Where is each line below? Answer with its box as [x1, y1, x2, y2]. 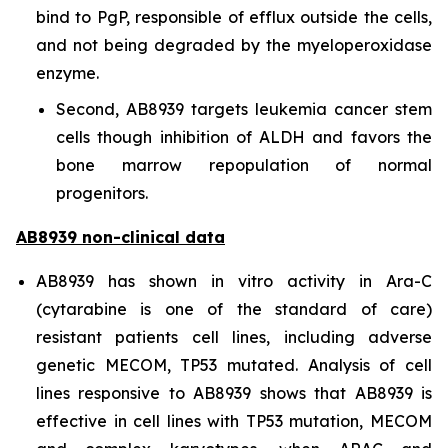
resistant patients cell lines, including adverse [36, 327, 432, 347]
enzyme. [36, 63, 99, 83]
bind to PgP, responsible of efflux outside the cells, [36, 7, 432, 27]
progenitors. [56, 183, 148, 203]
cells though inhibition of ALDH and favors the [56, 127, 432, 147]
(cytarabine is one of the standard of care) [36, 299, 432, 319]
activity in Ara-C [273, 271, 432, 291]
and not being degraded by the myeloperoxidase [36, 35, 432, 55]
